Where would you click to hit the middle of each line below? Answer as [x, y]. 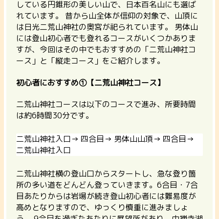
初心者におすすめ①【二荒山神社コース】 [90, 82]
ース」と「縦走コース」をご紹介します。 [90, 61]
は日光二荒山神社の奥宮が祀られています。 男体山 [107, 27]
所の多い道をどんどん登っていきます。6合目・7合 [107, 185]
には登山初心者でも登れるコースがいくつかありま [106, 38]
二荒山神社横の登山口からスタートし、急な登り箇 [106, 173]
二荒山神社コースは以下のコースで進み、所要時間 [106, 104]
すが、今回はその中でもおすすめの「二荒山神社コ [106, 50]
